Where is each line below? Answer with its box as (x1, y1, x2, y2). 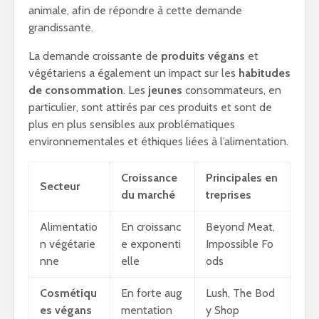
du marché (121, 188, 175, 202)
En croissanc (121, 220, 181, 234)
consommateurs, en (182, 83, 281, 97)
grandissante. (28, 21, 93, 34)
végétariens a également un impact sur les (28, 66, 239, 80)
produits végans (161, 49, 245, 63)
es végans (40, 303, 92, 317)
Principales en (206, 171, 278, 184)
